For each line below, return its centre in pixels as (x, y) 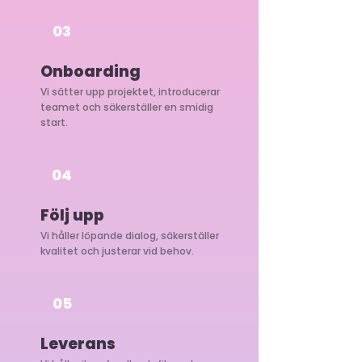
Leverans (80, 344)
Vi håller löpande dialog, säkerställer (130, 236)
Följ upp (72, 215)
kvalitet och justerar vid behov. (117, 251)
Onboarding (90, 72)
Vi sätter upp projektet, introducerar (130, 92)
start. (54, 122)
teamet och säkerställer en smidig (127, 107)
